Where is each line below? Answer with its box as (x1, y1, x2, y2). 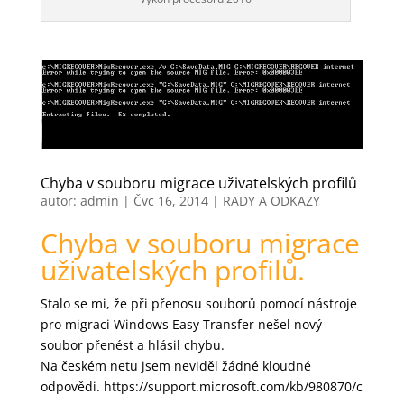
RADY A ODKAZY (222, 192, 320, 210)
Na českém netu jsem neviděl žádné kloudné (40, 357, 311, 375)
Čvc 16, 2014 (133, 192, 208, 210)
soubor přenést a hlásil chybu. (40, 336, 225, 354)
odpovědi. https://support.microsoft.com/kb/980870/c (40, 378, 363, 396)
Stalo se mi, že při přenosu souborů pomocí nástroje (40, 295, 357, 313)
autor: (40, 192, 80, 210)
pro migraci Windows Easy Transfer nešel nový (40, 316, 322, 334)
